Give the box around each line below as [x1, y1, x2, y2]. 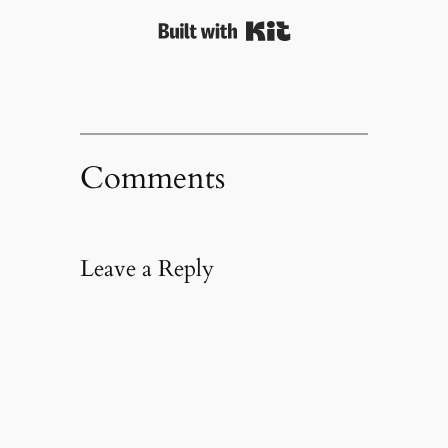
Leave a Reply [79, 253, 214, 285]
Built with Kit [290, 16, 392, 37]
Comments [79, 157, 225, 200]
